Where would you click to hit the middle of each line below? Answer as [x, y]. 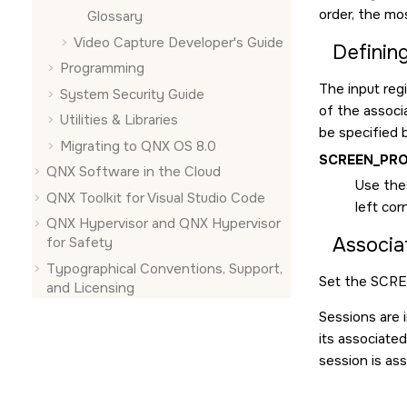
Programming [102, 68]
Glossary [115, 16]
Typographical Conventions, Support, [164, 268]
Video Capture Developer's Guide [179, 42]
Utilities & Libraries [119, 120]
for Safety [79, 243]
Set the [345, 282]
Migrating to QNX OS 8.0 [138, 146]
